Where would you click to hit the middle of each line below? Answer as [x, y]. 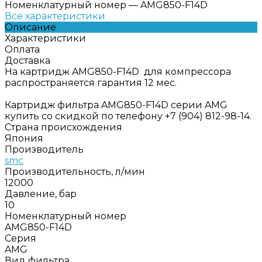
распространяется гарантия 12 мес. [91, 82]
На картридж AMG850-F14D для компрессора [118, 71]
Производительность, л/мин [75, 171]
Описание [30, 27]
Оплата [22, 49]
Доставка [27, 60]
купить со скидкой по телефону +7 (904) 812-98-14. [128, 116]
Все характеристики [55, 16]
